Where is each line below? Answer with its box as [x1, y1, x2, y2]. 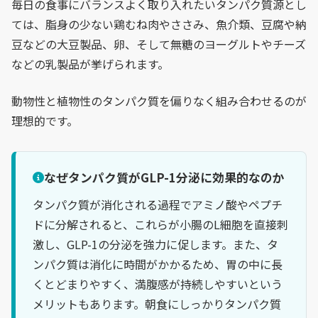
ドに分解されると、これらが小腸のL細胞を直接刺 [33, 215, 288, 233]
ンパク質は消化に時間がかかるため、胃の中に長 [33, 255, 283, 273]
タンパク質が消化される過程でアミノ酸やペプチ [33, 195, 283, 213]
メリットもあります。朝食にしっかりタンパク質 [33, 295, 281, 312]
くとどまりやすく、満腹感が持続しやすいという [33, 275, 283, 292]
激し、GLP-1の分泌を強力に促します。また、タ [33, 235, 278, 253]
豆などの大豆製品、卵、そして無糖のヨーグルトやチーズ [11, 35, 306, 53]
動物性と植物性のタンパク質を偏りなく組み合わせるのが [11, 92, 307, 109]
